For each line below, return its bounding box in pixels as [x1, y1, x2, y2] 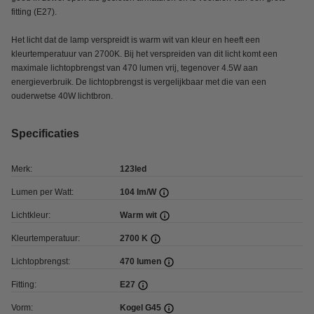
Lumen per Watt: [11, 187, 74, 197]
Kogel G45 [119, 303, 163, 313]
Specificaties [11, 128, 79, 139]
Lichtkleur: [11, 210, 50, 220]
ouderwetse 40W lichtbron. [11, 91, 113, 101]
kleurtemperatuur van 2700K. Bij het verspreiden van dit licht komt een [11, 49, 278, 59]
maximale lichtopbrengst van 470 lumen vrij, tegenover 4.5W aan [11, 63, 258, 73]
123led [119, 164, 146, 174]
